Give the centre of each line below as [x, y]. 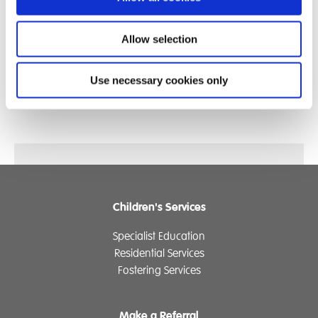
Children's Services [159, 208]
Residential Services [159, 254]
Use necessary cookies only [159, 80]
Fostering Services [159, 271]
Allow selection [159, 39]
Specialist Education [159, 237]
